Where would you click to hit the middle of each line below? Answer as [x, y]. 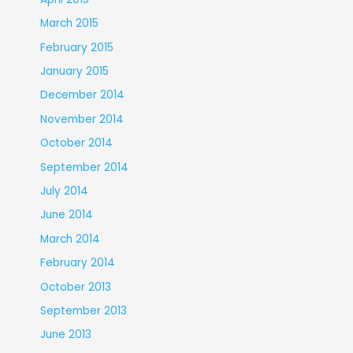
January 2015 [74, 71]
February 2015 [76, 47]
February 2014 [77, 263]
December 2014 [82, 95]
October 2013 [75, 287]
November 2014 [82, 119]
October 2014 [76, 143]
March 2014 [70, 239]
